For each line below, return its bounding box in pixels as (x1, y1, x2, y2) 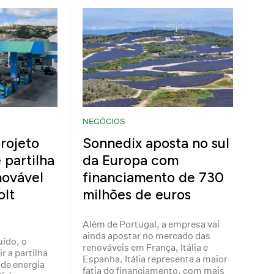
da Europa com (83, 151, 179, 169)
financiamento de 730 (83, 168, 224, 186)
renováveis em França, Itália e (83, 241, 209, 253)
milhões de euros (83, 185, 191, 203)
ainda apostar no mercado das (83, 229, 211, 242)
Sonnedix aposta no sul (83, 134, 230, 152)
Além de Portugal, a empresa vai (83, 218, 220, 230)
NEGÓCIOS (83, 116, 126, 126)
